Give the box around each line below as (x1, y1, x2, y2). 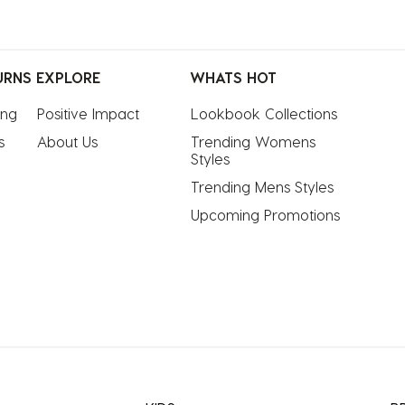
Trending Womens (191, 133, 316, 150)
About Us (37, 133, 98, 150)
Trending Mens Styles (191, 178, 334, 195)
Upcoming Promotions (191, 206, 340, 223)
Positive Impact (37, 105, 139, 122)
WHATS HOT (190, 69, 277, 86)
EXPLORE (36, 69, 100, 86)
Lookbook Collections (191, 105, 337, 122)
